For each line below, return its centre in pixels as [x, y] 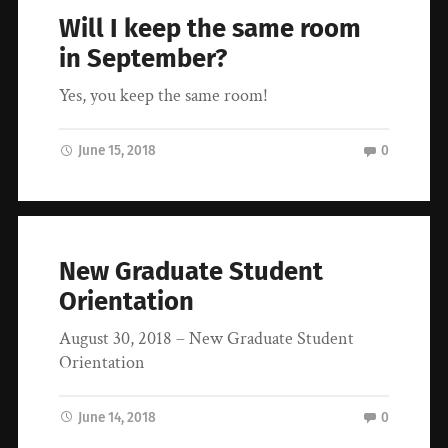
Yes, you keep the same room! [164, 96]
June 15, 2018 [117, 151]
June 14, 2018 [117, 417]
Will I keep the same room [210, 29]
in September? [143, 59]
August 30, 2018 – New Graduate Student [207, 338]
